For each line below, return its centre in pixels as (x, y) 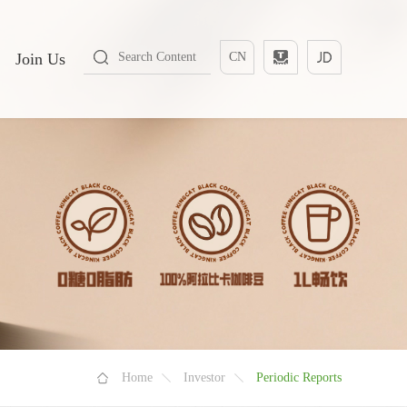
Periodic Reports (299, 377)
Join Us (40, 59)
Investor (204, 377)
